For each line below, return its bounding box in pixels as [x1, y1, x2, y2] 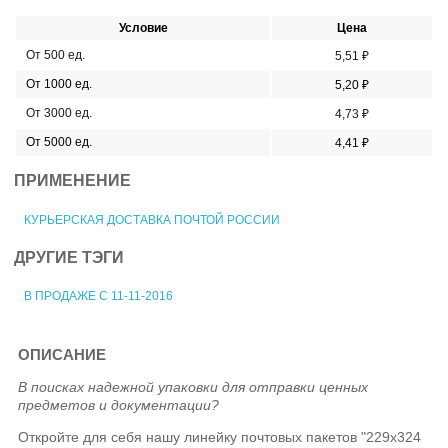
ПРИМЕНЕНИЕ [14, 172, 131, 190]
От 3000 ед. [26, 105, 92, 120]
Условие [118, 20, 168, 35]
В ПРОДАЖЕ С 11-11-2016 [24, 289, 173, 304]
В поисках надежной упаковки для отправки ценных [18, 378, 369, 395]
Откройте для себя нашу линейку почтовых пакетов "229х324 [18, 428, 422, 445]
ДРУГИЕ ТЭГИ [14, 248, 124, 266]
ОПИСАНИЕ [18, 345, 107, 363]
